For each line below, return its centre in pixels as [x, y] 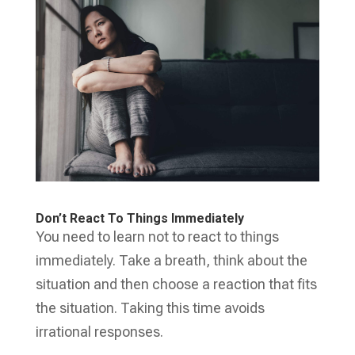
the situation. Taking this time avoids [150, 307]
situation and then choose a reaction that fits [176, 284]
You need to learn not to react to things [157, 236]
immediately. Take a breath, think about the [171, 260]
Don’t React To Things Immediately [139, 218]
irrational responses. [101, 331]
